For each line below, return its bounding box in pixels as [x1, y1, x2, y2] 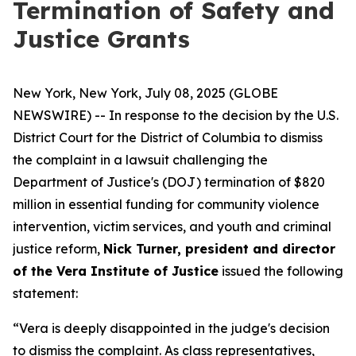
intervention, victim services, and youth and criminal [13, 219, 331, 234]
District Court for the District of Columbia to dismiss [13, 130, 323, 145]
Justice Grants [13, 24, 190, 54]
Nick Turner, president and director [103, 241, 335, 257]
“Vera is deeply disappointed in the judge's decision [13, 320, 330, 336]
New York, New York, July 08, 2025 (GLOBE [13, 85, 278, 101]
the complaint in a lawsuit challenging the [13, 152, 268, 168]
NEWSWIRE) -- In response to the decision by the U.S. [13, 107, 339, 123]
